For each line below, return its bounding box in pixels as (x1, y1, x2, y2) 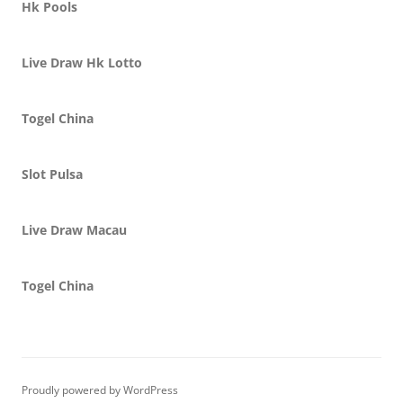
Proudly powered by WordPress (22, 382, 178, 398)
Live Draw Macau (22, 221, 127, 238)
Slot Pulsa (22, 166, 83, 183)
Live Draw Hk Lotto (22, 54, 142, 71)
